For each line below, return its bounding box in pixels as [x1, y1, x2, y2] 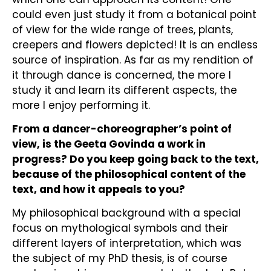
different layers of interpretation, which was [12, 236, 241, 251]
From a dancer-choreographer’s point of [12, 121, 232, 136]
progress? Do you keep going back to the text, [12, 151, 259, 166]
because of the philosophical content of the [12, 166, 246, 181]
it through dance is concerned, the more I [12, 67, 231, 82]
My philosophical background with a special [12, 206, 241, 221]
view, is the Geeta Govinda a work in [12, 136, 206, 151]
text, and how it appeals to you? [12, 181, 185, 197]
